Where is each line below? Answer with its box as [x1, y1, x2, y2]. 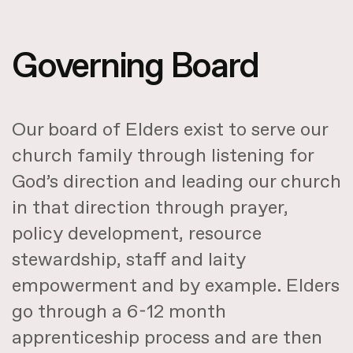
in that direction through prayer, [12, 195, 288, 221]
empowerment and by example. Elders [12, 273, 340, 299]
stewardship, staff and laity [12, 247, 246, 273]
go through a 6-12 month [12, 299, 226, 325]
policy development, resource [12, 221, 262, 247]
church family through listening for [12, 143, 314, 169]
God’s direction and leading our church [12, 169, 341, 195]
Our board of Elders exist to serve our [12, 117, 328, 143]
